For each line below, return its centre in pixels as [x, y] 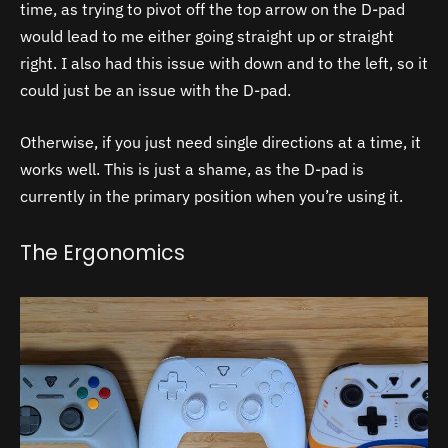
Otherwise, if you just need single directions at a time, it [220, 142]
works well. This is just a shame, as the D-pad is [192, 169]
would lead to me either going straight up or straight [207, 36]
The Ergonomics [102, 252]
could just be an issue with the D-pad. [157, 90]
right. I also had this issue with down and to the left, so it [224, 63]
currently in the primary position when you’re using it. [211, 196]
